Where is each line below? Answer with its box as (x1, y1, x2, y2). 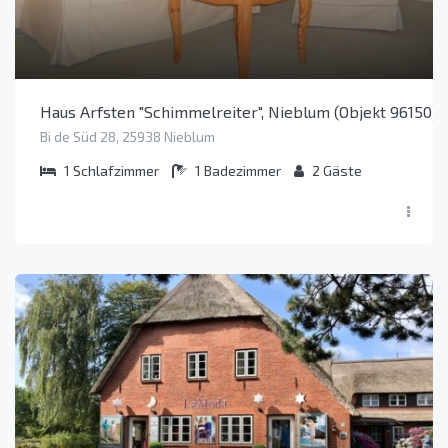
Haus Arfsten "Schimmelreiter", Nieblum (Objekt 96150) (40, 102, 438, 122)
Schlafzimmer (73, 162, 159, 180)
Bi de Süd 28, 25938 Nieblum (40, 128, 215, 146)
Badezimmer (204, 162, 281, 180)
